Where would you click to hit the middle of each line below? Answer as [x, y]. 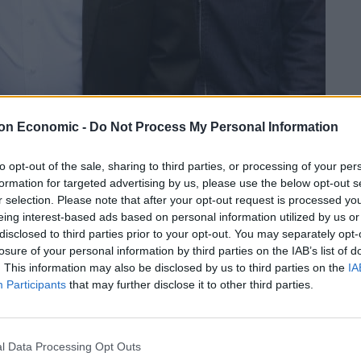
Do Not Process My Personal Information [214, 127]
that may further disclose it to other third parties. [190, 284]
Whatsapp [277, 166]
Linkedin [33, 166]
